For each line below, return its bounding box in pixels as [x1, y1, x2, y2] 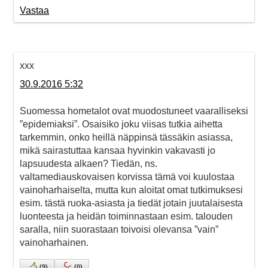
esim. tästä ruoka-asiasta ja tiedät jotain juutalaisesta [20, 198, 243, 209]
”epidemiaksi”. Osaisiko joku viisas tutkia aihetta [20, 119, 223, 130]
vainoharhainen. [20, 237, 89, 248]
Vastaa [20, 5, 49, 16]
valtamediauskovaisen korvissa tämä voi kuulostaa [20, 172, 234, 182]
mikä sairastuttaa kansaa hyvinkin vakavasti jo [20, 145, 215, 156]
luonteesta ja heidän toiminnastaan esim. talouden [20, 211, 233, 222]
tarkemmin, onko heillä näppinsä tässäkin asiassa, [20, 132, 233, 143]
